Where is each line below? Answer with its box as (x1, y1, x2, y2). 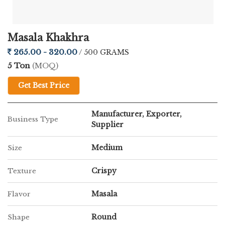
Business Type (8, 115, 58, 124)
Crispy (91, 166, 117, 175)
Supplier (91, 120, 124, 129)
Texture (8, 167, 36, 175)
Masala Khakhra (8, 32, 89, 44)
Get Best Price (18, 81, 69, 90)
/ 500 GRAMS (79, 48, 129, 57)
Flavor (8, 190, 31, 198)
